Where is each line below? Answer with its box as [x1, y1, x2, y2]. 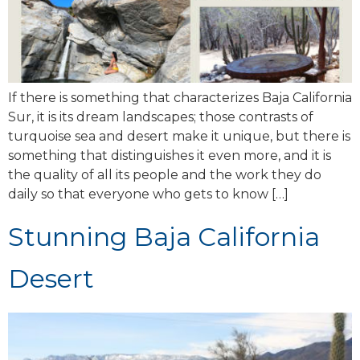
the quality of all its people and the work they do [8, 167, 321, 183]
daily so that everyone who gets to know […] [8, 186, 288, 202]
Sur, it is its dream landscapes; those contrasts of [8, 109, 313, 125]
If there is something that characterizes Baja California [8, 90, 352, 106]
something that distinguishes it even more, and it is [8, 148, 331, 164]
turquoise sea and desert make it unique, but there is [8, 129, 350, 145]
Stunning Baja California [8, 220, 320, 252]
